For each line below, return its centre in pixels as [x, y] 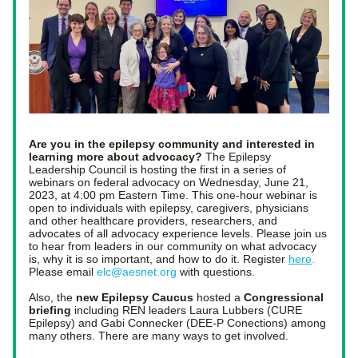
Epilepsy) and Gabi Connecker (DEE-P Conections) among [177, 323]
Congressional [284, 297]
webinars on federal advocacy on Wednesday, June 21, [169, 182]
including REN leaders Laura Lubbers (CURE [187, 310]
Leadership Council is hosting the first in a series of [157, 169]
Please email [61, 272]
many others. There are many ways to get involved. [160, 336]
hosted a [220, 297]
